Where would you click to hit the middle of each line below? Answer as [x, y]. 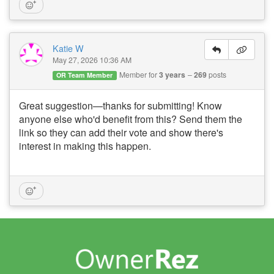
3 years [172, 75]
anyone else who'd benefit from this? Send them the [131, 119]
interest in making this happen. [85, 146]
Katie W [68, 48]
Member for [139, 74]
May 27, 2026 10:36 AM [92, 60]
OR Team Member [85, 75]
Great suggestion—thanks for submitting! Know [120, 106]
